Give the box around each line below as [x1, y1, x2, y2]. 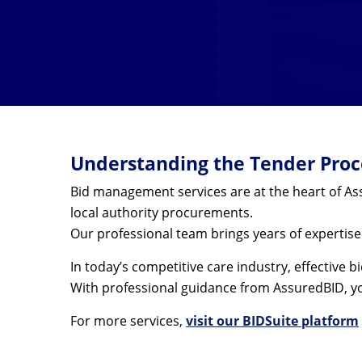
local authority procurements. [70, 204, 253, 221]
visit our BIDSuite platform [186, 312, 359, 330]
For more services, [70, 312, 186, 330]
